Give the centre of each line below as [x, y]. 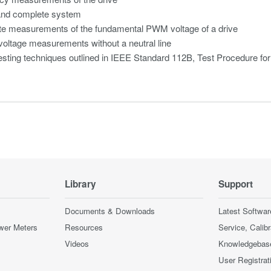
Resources [84, 227]
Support [236, 184]
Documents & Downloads [110, 211]
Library [80, 184]
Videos [77, 243]
